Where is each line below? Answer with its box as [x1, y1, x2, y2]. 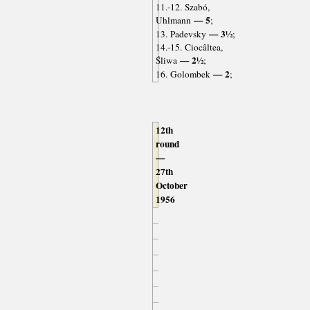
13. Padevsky [155, 28, 206, 41]
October [155, 179, 188, 193]
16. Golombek [155, 68, 210, 81]
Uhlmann [155, 14, 191, 27]
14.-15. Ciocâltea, [155, 41, 223, 54]
